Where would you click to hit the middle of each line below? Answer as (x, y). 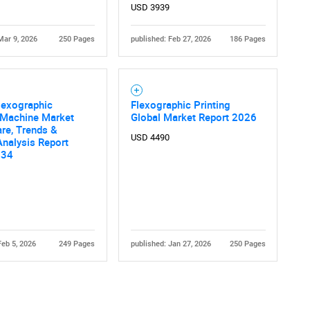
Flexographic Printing (180, 104)
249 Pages (76, 244)
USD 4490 (150, 137)
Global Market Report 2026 (193, 117)
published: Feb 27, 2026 (171, 39)
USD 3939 (150, 7)
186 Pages (247, 39)
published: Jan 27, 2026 (171, 244)
